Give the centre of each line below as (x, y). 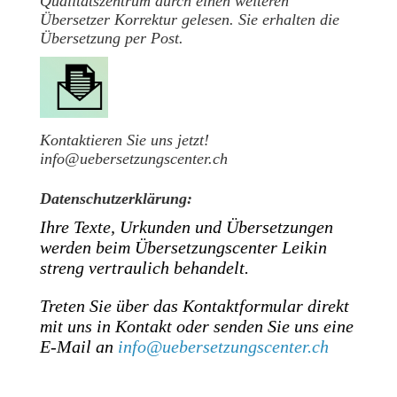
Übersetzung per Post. (111, 38)
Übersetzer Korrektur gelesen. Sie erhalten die (189, 19)
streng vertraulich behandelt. (144, 268)
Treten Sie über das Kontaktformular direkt (194, 306)
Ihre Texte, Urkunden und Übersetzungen (186, 227)
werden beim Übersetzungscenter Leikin (183, 248)
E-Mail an (78, 347)
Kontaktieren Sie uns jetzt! (124, 140)
